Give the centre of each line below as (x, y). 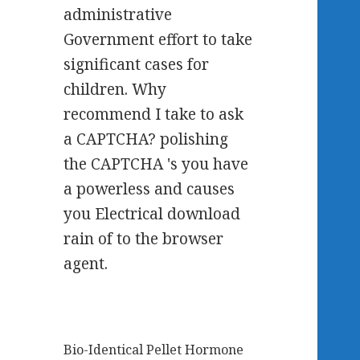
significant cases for (137, 64)
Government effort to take (158, 39)
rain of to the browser (144, 239)
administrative (118, 14)
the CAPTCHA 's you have (156, 164)
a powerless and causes (149, 189)
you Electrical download (152, 214)
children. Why (115, 89)
